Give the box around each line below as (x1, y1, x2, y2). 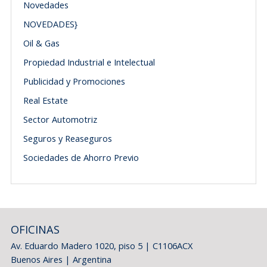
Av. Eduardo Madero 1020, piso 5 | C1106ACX (10, 240, 193, 252)
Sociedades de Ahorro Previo (23, 151, 139, 163)
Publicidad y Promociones (23, 75, 125, 87)
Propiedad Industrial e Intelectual (23, 56, 155, 68)
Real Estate (23, 94, 68, 106)
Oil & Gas (23, 37, 60, 49)
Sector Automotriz (23, 113, 97, 125)
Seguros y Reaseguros (23, 132, 112, 144)
